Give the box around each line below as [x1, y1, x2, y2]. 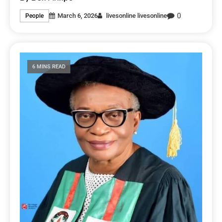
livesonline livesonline [106, 12, 167, 20]
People [25, 12, 44, 20]
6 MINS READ [32, 63, 66, 70]
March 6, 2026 [57, 12, 98, 20]
